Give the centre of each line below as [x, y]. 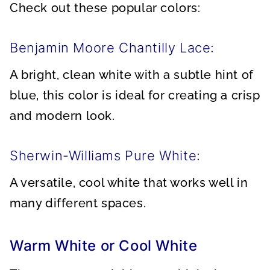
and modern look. [62, 116]
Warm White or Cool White [104, 246]
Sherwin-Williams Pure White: [105, 155]
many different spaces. [78, 203]
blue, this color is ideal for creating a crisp [135, 95]
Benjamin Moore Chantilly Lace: [112, 48]
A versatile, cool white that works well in [129, 183]
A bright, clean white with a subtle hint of [132, 75]
